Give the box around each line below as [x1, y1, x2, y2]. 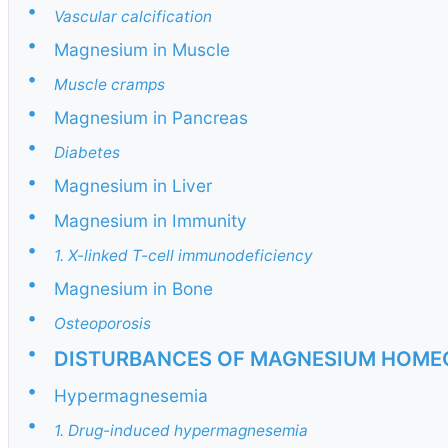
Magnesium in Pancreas [54, 107, 248, 129]
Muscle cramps [54, 74, 165, 94]
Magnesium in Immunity [54, 209, 247, 231]
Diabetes [54, 143, 120, 163]
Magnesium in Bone [54, 278, 213, 300]
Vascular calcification [54, 6, 212, 26]
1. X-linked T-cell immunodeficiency [54, 245, 313, 265]
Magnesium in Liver [54, 175, 212, 197]
